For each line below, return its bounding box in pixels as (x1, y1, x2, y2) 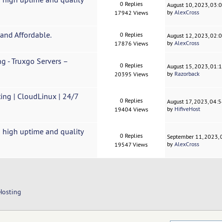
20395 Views (114, 70, 148, 78)
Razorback (174, 70, 200, 78)
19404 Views (114, 106, 148, 113)
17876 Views (114, 40, 148, 48)
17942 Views (114, 9, 148, 17)
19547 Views (114, 141, 148, 149)
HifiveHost (174, 105, 201, 113)
